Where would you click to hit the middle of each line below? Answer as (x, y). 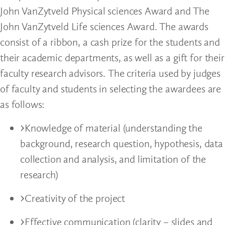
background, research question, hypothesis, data (122, 143)
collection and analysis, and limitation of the (113, 159)
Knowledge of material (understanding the (113, 128)
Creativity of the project (75, 198)
